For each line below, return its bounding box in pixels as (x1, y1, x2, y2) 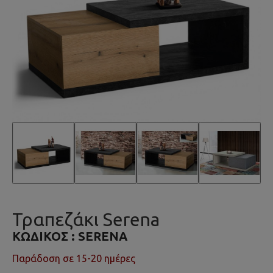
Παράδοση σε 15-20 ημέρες (12, 253, 135, 264)
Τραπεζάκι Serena (12, 209, 160, 230)
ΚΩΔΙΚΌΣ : (12, 229, 78, 243)
